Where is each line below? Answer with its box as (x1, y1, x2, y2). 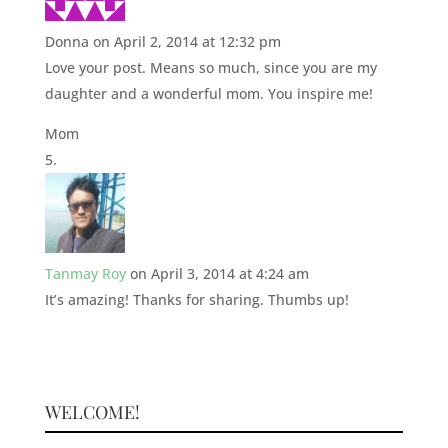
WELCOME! (44, 400, 140, 425)
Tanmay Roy (44, 264, 126, 284)
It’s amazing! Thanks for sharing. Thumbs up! (44, 290, 349, 310)
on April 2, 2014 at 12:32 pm (92, 32, 281, 52)
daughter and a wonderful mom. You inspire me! (44, 84, 373, 104)
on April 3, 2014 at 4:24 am (129, 264, 309, 284)
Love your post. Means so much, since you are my (44, 58, 377, 78)
